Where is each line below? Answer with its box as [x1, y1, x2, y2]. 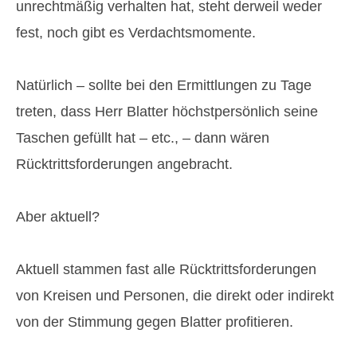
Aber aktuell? [16, 209, 100, 225]
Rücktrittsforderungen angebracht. [16, 156, 233, 172]
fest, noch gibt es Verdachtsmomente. [16, 25, 256, 41]
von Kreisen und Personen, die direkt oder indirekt [16, 288, 334, 304]
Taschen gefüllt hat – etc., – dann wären [16, 130, 269, 146]
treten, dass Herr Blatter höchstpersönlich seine [16, 104, 318, 120]
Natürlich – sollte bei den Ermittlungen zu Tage [16, 77, 312, 93]
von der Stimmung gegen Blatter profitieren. [16, 314, 293, 330]
